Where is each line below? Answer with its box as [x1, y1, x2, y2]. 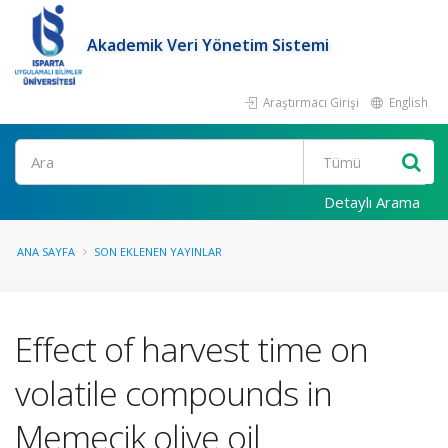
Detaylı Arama [324, 192, 420, 212]
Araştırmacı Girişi [260, 94, 359, 110]
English [386, 94, 428, 110]
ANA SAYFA [17, 244, 75, 259]
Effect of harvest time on [15, 326, 368, 372]
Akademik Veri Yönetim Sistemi [87, 34, 330, 56]
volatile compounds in [15, 370, 332, 416]
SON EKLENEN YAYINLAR [94, 244, 222, 259]
